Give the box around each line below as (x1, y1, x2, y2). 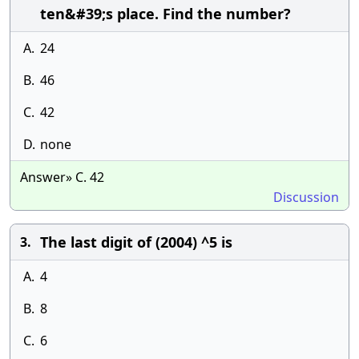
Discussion (273, 188, 339, 206)
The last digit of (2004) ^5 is (40, 232, 232, 252)
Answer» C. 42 (20, 168, 104, 186)
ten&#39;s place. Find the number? (40, 4, 291, 23)
